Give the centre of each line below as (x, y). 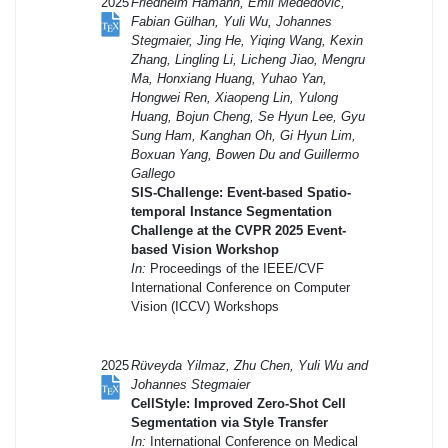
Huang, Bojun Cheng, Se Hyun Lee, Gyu (248, 116)
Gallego (153, 173)
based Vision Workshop (205, 249)
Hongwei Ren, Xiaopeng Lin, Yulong (234, 97)
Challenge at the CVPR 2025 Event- (238, 230)
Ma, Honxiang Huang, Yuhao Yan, (229, 78)
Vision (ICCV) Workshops (205, 306)
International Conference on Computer (240, 287)
